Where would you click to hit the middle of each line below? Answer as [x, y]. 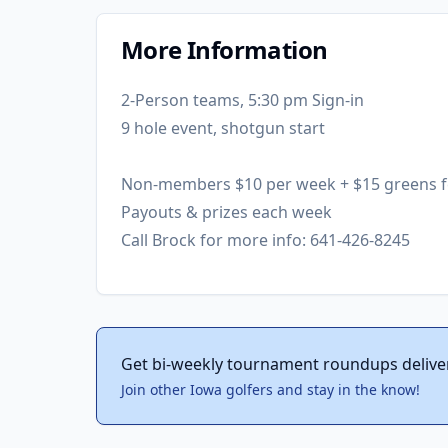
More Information [224, 49]
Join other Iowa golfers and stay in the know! [270, 389]
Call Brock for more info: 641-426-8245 [265, 240]
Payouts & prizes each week [226, 212]
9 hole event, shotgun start [223, 128]
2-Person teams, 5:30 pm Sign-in [242, 100]
